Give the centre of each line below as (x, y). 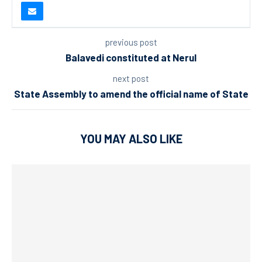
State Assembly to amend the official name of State (131, 93)
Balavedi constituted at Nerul (131, 57)
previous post (131, 42)
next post (131, 78)
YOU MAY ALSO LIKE (131, 138)
